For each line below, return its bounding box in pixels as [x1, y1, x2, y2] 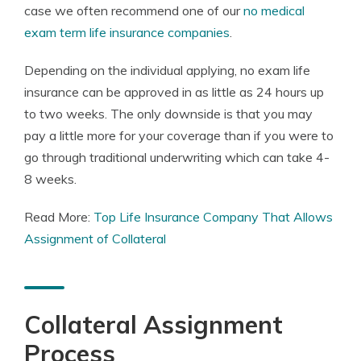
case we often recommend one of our [24, 2, 243, 19]
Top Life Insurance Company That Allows [93, 209, 333, 225]
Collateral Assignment [24, 309, 283, 340]
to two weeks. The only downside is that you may [24, 106, 313, 122]
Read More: [24, 209, 93, 225]
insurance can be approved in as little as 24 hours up [24, 84, 324, 100]
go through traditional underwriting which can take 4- [24, 149, 330, 165]
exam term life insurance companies [24, 24, 230, 40]
